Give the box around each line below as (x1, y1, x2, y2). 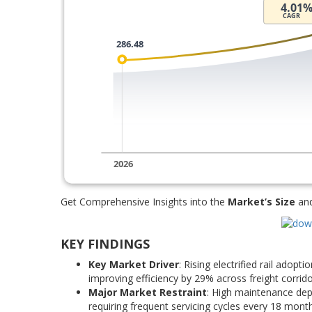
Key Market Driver (88, 257, 179, 271)
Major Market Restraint (88, 285, 207, 299)
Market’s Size (228, 194, 295, 208)
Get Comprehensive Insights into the (61, 194, 228, 208)
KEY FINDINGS (61, 235, 150, 252)
